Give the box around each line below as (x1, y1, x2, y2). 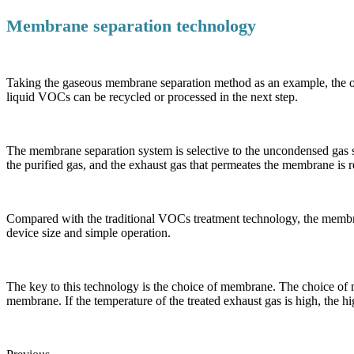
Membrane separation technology (6, 15, 256, 36)
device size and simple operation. (6, 225, 171, 239)
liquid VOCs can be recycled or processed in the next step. (6, 89, 298, 104)
